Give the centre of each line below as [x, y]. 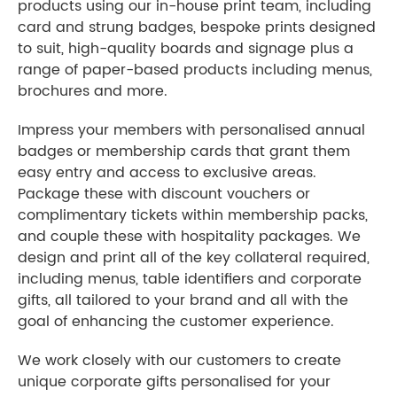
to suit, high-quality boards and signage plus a [186, 48]
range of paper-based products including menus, [195, 70]
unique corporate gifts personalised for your [174, 381]
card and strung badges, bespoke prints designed [197, 27]
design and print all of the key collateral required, [194, 257]
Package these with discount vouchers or [164, 194]
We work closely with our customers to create [179, 360]
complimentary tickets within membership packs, [193, 215]
